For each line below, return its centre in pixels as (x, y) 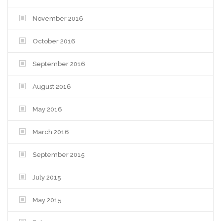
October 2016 (54, 41)
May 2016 (47, 109)
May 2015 (47, 200)
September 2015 (59, 154)
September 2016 (59, 64)
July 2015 (47, 177)
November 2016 (58, 18)
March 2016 (51, 132)
